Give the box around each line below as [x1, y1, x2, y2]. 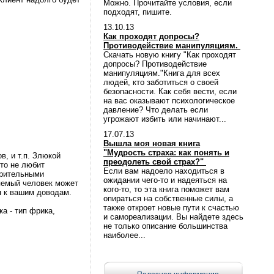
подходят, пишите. [103, 7, 177, 17]
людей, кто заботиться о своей [103, 78, 218, 87]
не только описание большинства [103, 221, 228, 231]
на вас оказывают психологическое [103, 96, 235, 105]
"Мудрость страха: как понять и [103, 148, 229, 157]
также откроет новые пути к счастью [103, 203, 239, 212]
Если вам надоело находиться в [103, 166, 224, 176]
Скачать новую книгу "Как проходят [103, 50, 236, 59]
